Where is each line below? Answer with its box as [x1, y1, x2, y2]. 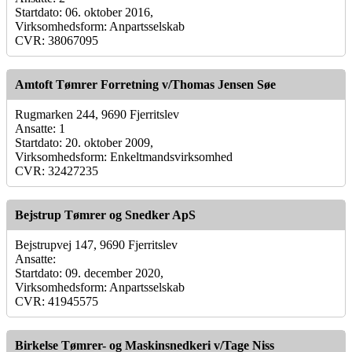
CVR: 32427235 [15, 163, 98, 178]
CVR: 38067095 [15, 33, 98, 47]
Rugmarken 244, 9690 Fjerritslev [15, 107, 179, 121]
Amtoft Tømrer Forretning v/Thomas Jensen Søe [15, 77, 276, 91]
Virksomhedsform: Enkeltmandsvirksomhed [15, 149, 233, 163]
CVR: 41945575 [15, 294, 98, 308]
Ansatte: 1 [15, 121, 65, 135]
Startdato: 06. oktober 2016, [15, 5, 153, 19]
